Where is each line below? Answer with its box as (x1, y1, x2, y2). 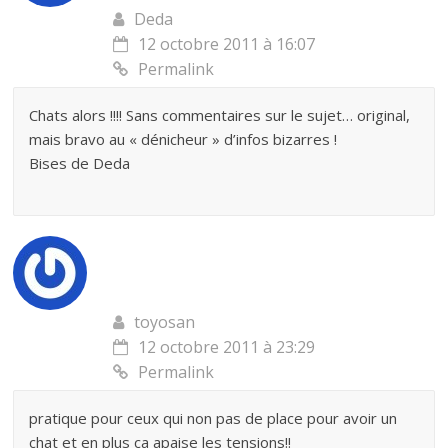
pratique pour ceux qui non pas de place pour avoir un (29, 408, 398, 429)
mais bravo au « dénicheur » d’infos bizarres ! (29, 129, 338, 150)
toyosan (134, 311, 196, 334)
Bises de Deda (29, 153, 131, 174)
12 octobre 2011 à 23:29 (138, 336, 316, 359)
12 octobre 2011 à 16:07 (138, 33, 316, 56)
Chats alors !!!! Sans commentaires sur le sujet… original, (29, 105, 411, 126)
